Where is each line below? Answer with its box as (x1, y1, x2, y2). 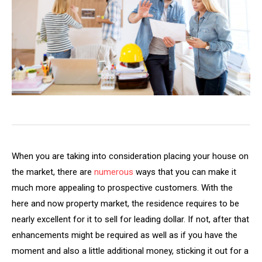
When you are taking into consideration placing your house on (12, 150, 249, 161)
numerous (94, 166, 133, 177)
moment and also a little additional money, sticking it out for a (12, 245, 249, 256)
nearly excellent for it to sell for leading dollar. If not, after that (12, 213, 249, 225)
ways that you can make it (133, 166, 236, 177)
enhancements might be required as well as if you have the (12, 229, 237, 240)
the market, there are (12, 166, 94, 177)
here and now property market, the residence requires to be (12, 198, 239, 209)
